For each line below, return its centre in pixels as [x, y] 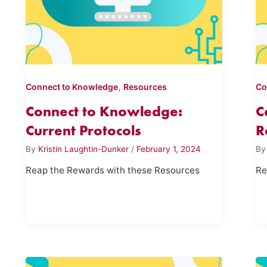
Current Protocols [83, 131]
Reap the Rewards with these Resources [112, 170]
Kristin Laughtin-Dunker [84, 149]
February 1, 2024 [168, 149]
